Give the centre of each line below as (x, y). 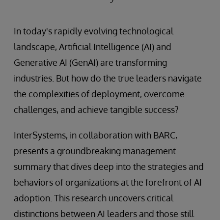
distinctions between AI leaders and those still (104, 214)
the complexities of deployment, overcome (99, 94)
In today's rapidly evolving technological (94, 31)
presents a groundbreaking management (95, 151)
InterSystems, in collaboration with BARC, (96, 135)
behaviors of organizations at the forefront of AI (108, 182)
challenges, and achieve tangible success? (96, 110)
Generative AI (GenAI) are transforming (90, 62)
